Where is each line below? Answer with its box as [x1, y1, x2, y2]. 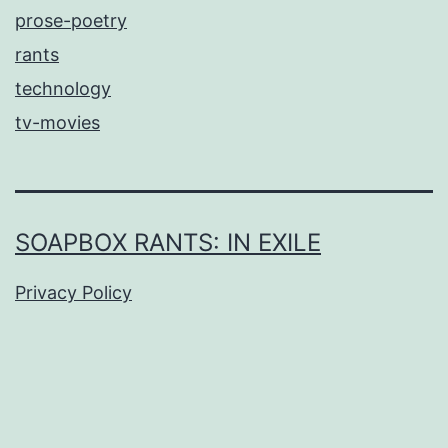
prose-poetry [15, 10, 127, 32]
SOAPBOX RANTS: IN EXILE [15, 228, 321, 258]
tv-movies [15, 112, 100, 134]
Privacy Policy [15, 282, 132, 304]
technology [15, 78, 111, 100]
